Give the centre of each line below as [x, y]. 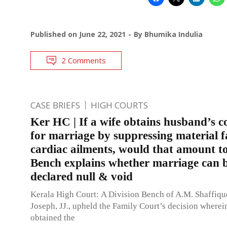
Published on [55, 34]
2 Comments [84, 60]
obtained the [53, 217]
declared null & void [82, 176]
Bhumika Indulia [174, 34]
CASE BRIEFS [55, 105]
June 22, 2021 [102, 34]
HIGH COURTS [119, 105]
